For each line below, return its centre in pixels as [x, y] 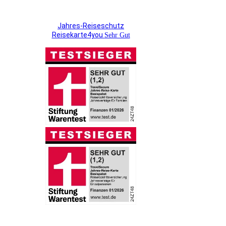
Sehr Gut [117, 35]
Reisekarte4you [78, 35]
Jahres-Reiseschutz [91, 26]
